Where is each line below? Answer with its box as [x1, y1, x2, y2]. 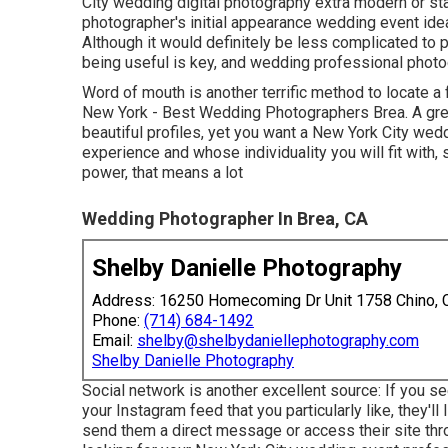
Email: [92, 330, 137, 350]
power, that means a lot [82, 162, 243, 182]
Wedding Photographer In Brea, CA [82, 207, 368, 229]
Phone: [92, 310, 144, 330]
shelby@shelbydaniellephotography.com [137, 330, 419, 350]
